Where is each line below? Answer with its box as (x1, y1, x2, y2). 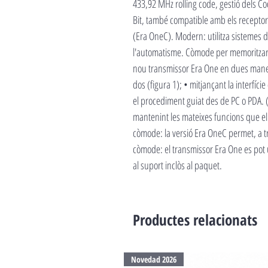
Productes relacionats (133, 209, 257, 230)
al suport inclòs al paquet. (133, 158, 222, 172)
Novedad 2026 (131, 254, 176, 265)
